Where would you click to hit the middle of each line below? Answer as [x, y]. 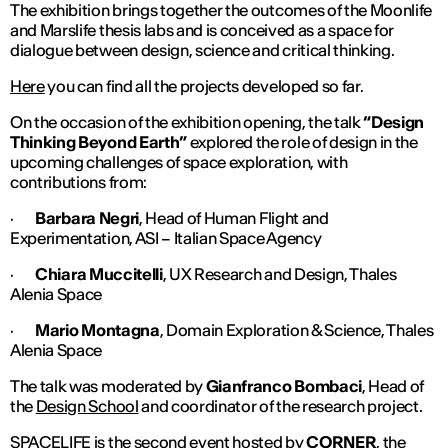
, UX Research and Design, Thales [279, 273]
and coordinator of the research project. [280, 405]
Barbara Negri [87, 217]
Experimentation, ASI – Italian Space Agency [166, 237]
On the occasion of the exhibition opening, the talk [187, 121]
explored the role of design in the [302, 141]
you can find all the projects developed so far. [204, 85]
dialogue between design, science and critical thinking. [202, 49]
